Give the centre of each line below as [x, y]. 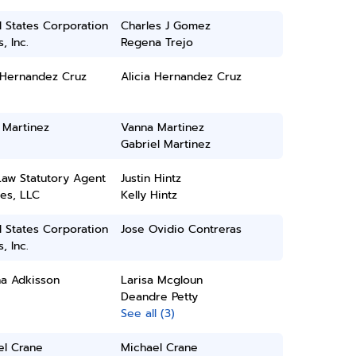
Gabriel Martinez [166, 144]
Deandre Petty [160, 297]
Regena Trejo [157, 43]
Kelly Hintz [149, 195]
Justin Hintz [151, 178]
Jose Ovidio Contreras [182, 229]
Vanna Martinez [163, 128]
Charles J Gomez [166, 26]
